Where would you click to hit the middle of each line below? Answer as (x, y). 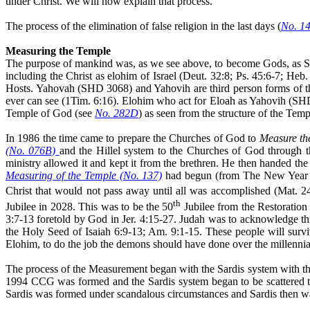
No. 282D (117, 113)
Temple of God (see (50, 113)
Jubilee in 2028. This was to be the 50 (90, 206)
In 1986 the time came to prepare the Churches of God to (133, 138)
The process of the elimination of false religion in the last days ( (143, 26)
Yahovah (55, 88)
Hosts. (21, 88)
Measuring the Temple (58, 51)
